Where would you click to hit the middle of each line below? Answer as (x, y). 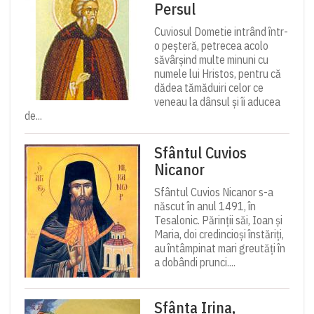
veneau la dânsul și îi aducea (217, 102)
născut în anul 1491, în (205, 206)
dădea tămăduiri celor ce (209, 88)
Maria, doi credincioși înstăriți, (219, 234)
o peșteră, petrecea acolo (211, 46)
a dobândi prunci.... (195, 262)
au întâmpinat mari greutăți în (220, 248)
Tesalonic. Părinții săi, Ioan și (218, 220)
